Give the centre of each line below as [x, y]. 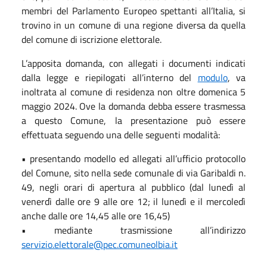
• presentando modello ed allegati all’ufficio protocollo [133, 158]
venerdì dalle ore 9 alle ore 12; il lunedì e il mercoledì [133, 201]
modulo [212, 77]
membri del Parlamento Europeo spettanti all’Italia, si [133, 10]
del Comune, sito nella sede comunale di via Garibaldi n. [133, 173]
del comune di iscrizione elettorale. [91, 39]
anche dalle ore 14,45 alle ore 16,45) [96, 215]
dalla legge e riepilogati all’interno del [110, 77]
